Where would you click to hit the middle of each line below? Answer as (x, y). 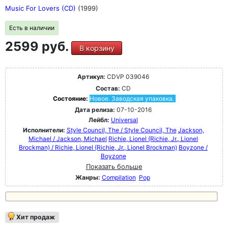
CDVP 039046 (127, 77)
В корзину (97, 48)
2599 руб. (38, 46)
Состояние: (71, 98)
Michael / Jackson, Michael (68, 139)
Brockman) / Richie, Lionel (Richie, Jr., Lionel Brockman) (98, 147)
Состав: (108, 88)
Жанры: (88, 177)
